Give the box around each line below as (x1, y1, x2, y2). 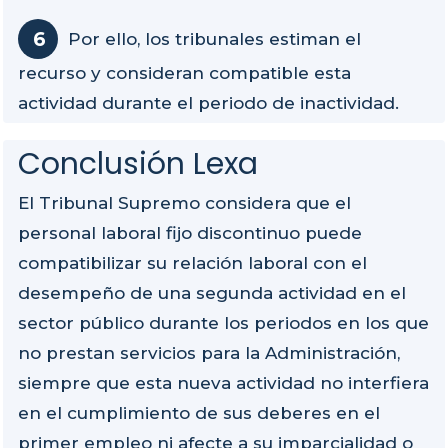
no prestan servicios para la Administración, (18, 343, 400, 364)
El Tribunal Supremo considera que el (18, 193, 351, 214)
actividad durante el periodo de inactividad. (18, 93, 399, 114)
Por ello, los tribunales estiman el (68, 29, 361, 50)
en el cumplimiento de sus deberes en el (18, 403, 380, 424)
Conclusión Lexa (18, 143, 258, 186)
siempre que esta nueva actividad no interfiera (18, 373, 429, 394)
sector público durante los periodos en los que (18, 313, 429, 334)
